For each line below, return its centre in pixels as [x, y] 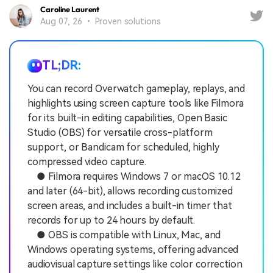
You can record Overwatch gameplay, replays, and [136, 88]
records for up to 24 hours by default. [112, 220]
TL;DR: [62, 65]
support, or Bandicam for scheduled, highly [123, 147]
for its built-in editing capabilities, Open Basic [127, 118]
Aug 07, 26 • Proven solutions [101, 22]
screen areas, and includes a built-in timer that [130, 205]
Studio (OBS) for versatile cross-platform [120, 132]
